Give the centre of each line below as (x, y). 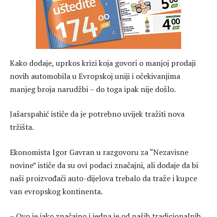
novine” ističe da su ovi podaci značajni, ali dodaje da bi (104, 165)
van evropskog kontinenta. (56, 191)
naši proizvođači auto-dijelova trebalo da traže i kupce (103, 178)
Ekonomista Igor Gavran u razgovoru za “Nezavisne (99, 152)
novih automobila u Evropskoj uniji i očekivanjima (95, 76)
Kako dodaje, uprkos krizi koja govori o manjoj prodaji (103, 63)
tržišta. (22, 127)
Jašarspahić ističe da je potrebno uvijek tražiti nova (97, 114)
